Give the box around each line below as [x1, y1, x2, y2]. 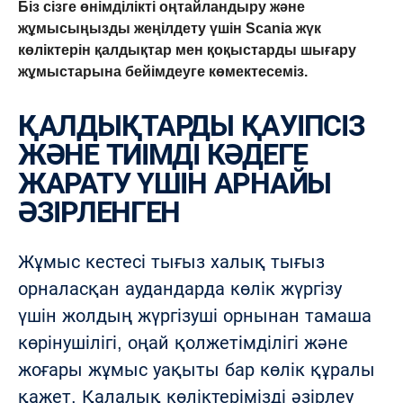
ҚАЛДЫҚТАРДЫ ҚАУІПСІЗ [18, 110, 39, 142]
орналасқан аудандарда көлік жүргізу [18, 279, 342, 299]
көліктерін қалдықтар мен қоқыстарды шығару [18, 42, 356, 58]
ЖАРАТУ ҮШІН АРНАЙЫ [18, 167, 331, 200]
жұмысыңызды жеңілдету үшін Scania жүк [18, 21, 321, 36]
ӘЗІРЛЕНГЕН [18, 196, 181, 228]
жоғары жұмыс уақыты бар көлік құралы [18, 360, 375, 380]
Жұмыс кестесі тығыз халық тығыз [18, 252, 325, 272]
